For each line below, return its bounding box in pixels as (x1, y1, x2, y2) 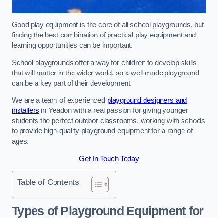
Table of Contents (17, 177, 79, 187)
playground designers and (107, 96, 187, 105)
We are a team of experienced (12, 96, 107, 105)
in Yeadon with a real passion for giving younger (39, 107, 188, 115)
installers (12, 107, 39, 115)
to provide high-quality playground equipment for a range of (12, 127, 193, 135)
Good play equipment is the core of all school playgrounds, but (12, 21, 204, 29)
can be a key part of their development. (12, 79, 132, 87)
